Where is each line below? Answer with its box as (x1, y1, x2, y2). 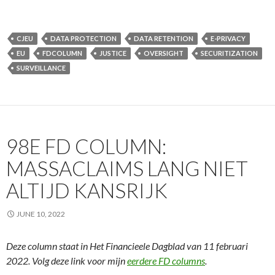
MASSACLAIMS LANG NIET (6, 155, 248, 180)
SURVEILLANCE (17, 63, 66, 72)
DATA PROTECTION (50, 34, 117, 42)
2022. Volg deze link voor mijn (6, 254, 127, 266)
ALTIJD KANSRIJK (6, 177, 168, 203)
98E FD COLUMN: (6, 133, 166, 158)
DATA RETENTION (134, 34, 193, 42)
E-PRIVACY (211, 34, 246, 42)
